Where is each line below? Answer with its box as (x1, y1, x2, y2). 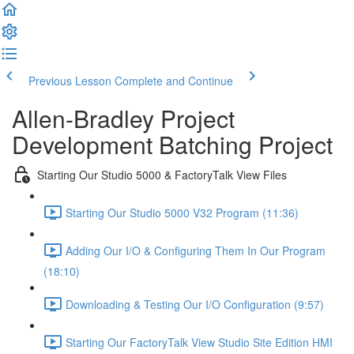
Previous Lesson (28, 73, 111, 88)
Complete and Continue (115, 73, 233, 88)
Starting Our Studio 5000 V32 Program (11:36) (66, 204, 299, 220)
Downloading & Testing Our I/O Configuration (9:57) (66, 296, 324, 312)
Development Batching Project (12, 127, 333, 161)
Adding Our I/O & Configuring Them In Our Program (66, 242, 326, 258)
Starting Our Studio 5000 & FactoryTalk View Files (37, 166, 287, 183)
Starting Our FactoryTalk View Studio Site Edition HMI (66, 333, 333, 350)
